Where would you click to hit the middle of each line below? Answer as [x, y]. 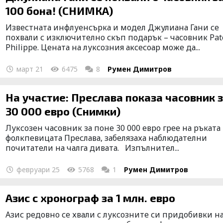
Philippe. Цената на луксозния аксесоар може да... [103, 47]
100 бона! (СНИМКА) [59, 10]
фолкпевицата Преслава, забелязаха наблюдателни [107, 138]
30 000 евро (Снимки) [63, 111]
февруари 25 [37, 169]
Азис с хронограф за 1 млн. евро [91, 197]
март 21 [29, 69]
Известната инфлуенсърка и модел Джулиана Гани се [112, 27]
